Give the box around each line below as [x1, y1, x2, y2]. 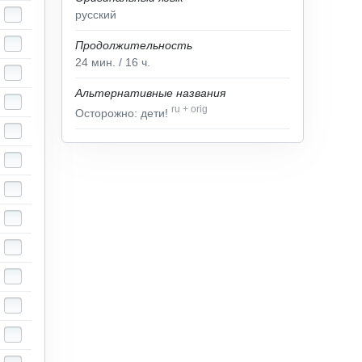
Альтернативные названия [75, 86, 225, 99]
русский [75, 8, 116, 21]
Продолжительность [75, 39, 192, 52]
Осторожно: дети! [75, 106, 171, 120]
